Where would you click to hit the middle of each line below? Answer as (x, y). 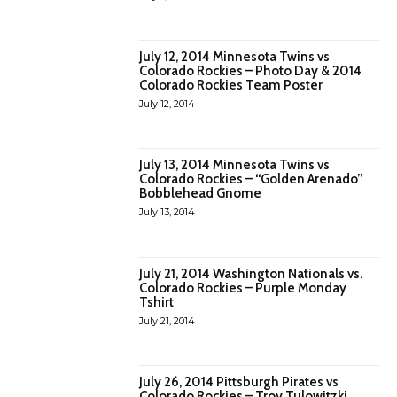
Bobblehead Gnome (201, 194)
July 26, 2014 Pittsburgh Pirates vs (239, 382)
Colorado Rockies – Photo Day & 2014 (251, 70)
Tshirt (157, 302)
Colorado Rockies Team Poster (231, 85)
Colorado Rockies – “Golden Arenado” (251, 179)
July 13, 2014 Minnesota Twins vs (235, 165)
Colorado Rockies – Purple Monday (243, 288)
